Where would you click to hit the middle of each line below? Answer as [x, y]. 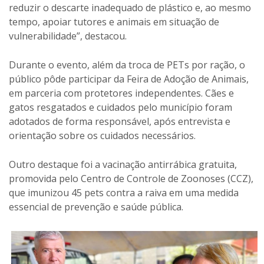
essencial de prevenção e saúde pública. [96, 207]
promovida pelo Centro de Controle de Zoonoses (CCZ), [131, 178]
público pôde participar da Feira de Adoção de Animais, [129, 79]
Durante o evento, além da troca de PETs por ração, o [127, 65]
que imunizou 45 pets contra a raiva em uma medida [124, 192]
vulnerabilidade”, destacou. [68, 36]
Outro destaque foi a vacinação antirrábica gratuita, [123, 164]
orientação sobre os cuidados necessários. [102, 135]
